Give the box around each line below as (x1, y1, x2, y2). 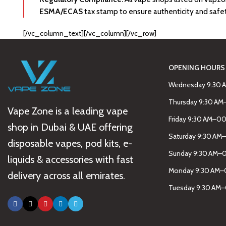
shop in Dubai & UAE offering (8, 121, 133, 134)
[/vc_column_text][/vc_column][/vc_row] (23, 29, 156, 38)
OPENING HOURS (168, 63, 225, 72)
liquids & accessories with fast (8, 153, 133, 166)
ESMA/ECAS (39, 7, 83, 16)
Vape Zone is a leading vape (8, 105, 128, 118)
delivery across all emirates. (8, 169, 125, 182)
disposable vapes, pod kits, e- (8, 137, 132, 150)
